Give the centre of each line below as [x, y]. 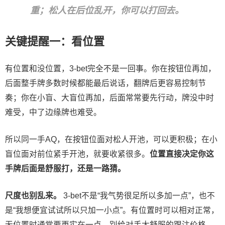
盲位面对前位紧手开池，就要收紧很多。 [77, 154]
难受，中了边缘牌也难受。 [53, 112]
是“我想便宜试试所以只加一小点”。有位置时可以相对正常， [112, 210]
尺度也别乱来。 [33, 195]
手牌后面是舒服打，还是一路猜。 [65, 168]
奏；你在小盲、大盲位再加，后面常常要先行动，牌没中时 [109, 97]
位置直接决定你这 [182, 154]
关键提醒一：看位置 [55, 41]
